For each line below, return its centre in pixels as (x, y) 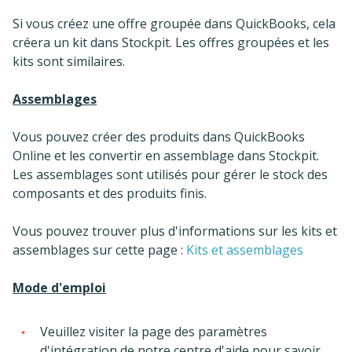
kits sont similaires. (69, 61)
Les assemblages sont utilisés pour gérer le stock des (170, 174)
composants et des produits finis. (110, 193)
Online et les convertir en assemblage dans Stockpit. (166, 155)
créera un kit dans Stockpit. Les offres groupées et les (171, 42)
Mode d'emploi (59, 287)
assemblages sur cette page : (99, 249)
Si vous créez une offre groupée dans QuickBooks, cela (174, 23)
